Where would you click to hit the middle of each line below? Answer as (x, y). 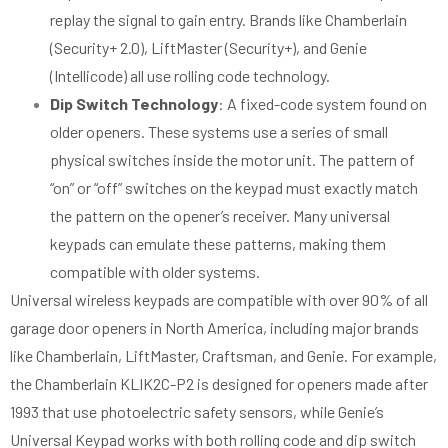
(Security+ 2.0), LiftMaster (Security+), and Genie (208, 47)
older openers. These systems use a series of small (219, 131)
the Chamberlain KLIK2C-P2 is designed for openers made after (219, 383)
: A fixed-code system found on (322, 103)
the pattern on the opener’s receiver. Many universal (220, 215)
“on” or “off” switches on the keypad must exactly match (234, 187)
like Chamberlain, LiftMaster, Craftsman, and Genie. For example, (223, 355)
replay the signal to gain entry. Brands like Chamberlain (228, 19)
